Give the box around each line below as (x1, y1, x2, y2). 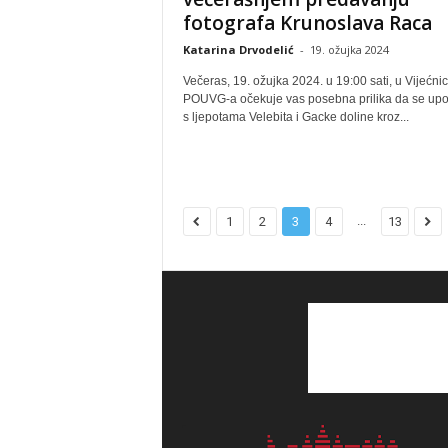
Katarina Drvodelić (182, 42, 294, 57)
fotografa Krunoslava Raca (182, 10, 432, 36)
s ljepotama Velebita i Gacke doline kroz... (182, 110, 409, 124)
